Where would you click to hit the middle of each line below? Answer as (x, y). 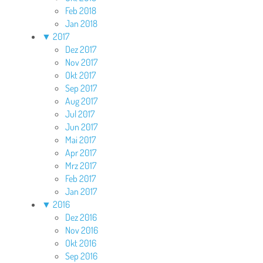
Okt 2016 (81, 243)
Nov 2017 (81, 63)
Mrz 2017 (81, 166)
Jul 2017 (80, 114)
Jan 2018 (81, 24)
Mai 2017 (80, 140)
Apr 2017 (81, 153)
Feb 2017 (80, 179)
